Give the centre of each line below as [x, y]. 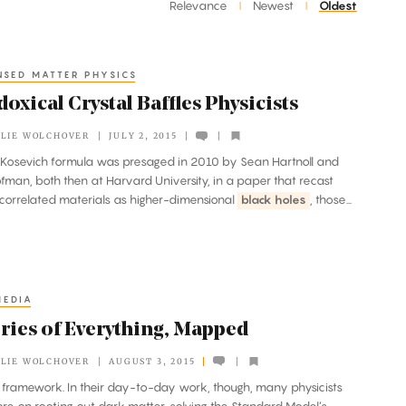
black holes [273, 200]
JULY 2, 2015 [143, 136]
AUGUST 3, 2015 [152, 361]
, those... [330, 200]
